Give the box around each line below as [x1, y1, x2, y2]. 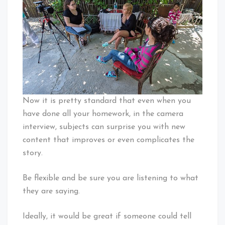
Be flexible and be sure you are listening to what [23, 174, 198, 182]
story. [23, 149, 43, 157]
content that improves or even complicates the [23, 136, 194, 144]
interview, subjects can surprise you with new [23, 123, 185, 131]
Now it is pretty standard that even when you [23, 96, 191, 105]
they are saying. [23, 187, 80, 195]
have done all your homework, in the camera [23, 109, 183, 118]
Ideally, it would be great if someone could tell [23, 212, 191, 220]
